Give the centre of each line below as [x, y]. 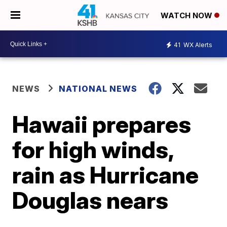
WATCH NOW [187, 16]
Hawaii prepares [102, 124]
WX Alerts [197, 45]
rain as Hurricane [106, 175]
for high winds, [93, 149]
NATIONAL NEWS [98, 89]
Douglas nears [90, 200]
